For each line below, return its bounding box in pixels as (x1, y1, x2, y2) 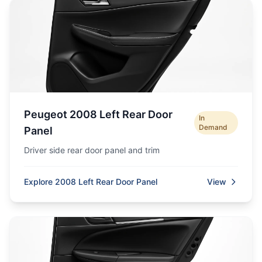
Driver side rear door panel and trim (24, 145, 160, 155)
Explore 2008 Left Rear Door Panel (24, 177, 157, 187)
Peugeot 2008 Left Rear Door (24, 108, 173, 120)
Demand (199, 123, 228, 132)
